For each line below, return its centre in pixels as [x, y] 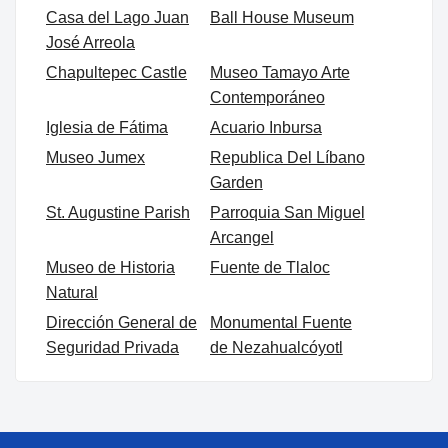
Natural [72, 293]
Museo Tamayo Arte [279, 73]
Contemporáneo [267, 98]
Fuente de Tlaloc [269, 268]
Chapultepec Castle [116, 73]
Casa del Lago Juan [117, 18]
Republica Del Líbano [287, 158]
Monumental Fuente [280, 323]
